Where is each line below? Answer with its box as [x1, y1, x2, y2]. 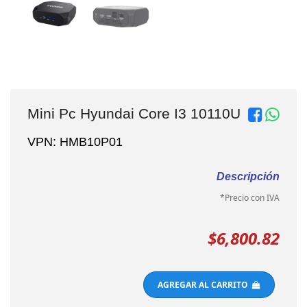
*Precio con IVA [220, 177, 280, 189]
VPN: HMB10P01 [27, 120, 123, 134]
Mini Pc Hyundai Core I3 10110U [27, 91, 241, 107]
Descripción [217, 156, 280, 168]
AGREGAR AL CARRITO [158, 264, 252, 276]
